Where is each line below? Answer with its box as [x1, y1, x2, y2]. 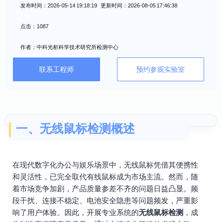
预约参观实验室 [136, 65, 185, 73]
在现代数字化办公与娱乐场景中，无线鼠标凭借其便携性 [12, 161, 198, 169]
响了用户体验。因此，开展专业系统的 [12, 208, 139, 217]
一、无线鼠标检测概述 [16, 122, 135, 135]
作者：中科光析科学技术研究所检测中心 [20, 44, 118, 50]
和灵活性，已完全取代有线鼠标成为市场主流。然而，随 [12, 172, 198, 181]
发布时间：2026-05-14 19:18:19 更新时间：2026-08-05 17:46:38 [20, 2, 177, 8]
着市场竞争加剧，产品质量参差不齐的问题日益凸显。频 [12, 184, 198, 193]
